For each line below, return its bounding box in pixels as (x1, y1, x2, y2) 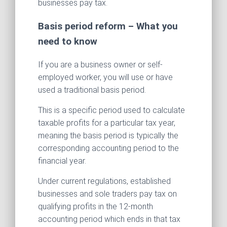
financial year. (38, 156, 86, 166)
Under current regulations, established (38, 176, 171, 186)
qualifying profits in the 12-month (38, 202, 153, 212)
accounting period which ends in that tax (38, 214, 180, 224)
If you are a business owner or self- (38, 60, 163, 70)
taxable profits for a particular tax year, (38, 118, 175, 128)
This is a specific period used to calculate (38, 105, 185, 116)
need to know (38, 35, 97, 47)
